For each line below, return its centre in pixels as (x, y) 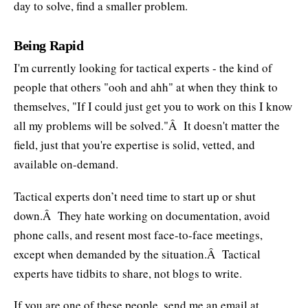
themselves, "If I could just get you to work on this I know (153, 106)
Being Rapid (49, 45)
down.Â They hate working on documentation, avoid (142, 215)
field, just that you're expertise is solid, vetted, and (134, 144)
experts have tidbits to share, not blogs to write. (128, 273)
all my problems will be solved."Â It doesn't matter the (147, 125)
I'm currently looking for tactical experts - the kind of (143, 67)
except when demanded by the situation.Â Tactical (137, 254)
